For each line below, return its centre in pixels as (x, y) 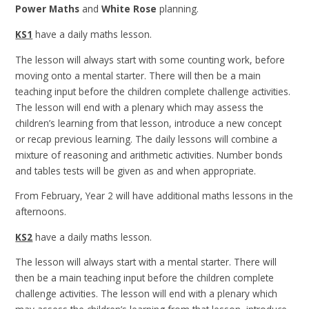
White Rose (129, 9)
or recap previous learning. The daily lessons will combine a (147, 139)
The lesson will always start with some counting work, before (150, 59)
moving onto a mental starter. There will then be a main (138, 75)
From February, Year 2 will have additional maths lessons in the (154, 196)
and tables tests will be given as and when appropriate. (136, 170)
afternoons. (42, 212)
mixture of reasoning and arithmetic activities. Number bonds (149, 154)
